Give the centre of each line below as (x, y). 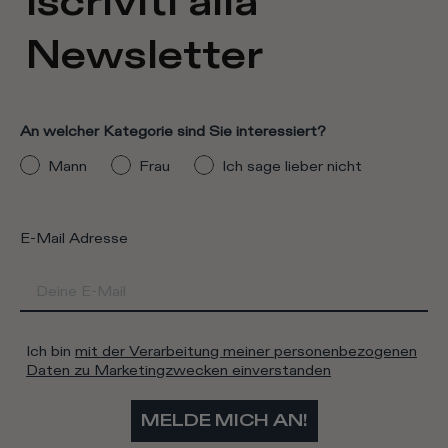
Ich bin (50, 352)
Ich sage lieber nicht (292, 166)
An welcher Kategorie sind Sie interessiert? (173, 132)
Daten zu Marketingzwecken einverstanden (178, 371)
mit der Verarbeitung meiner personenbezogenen (246, 352)
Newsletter (144, 56)
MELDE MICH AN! (224, 421)
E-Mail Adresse (74, 239)
